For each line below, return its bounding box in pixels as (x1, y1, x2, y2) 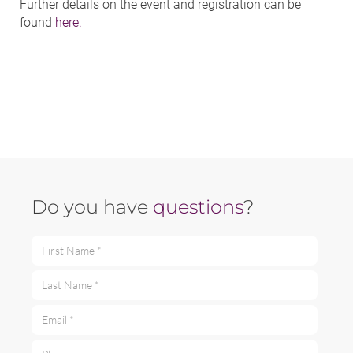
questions (153, 195, 243, 218)
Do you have (32, 195, 153, 218)
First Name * (31, 236, 91, 249)
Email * (31, 305, 65, 318)
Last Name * (31, 270, 91, 284)
